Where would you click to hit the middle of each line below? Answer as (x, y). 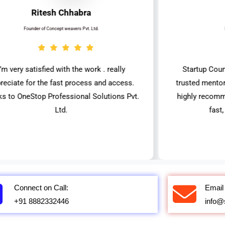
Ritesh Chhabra (61, 12)
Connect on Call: (41, 187)
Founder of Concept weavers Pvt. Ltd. (61, 28)
